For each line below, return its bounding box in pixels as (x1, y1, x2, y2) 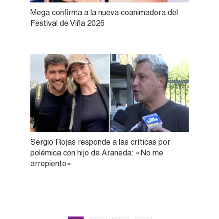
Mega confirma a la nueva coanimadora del (30, 7, 178, 17)
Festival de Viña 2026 (30, 18, 105, 28)
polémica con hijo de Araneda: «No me (30, 148, 163, 157)
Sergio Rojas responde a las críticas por (30, 137, 170, 147)
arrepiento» (30, 158, 71, 168)
